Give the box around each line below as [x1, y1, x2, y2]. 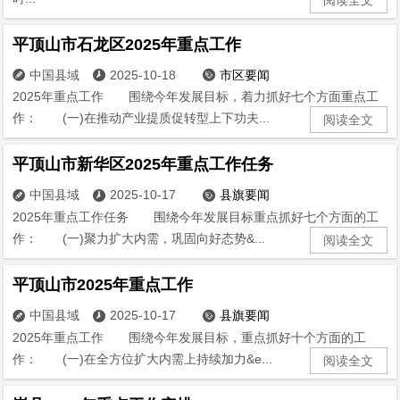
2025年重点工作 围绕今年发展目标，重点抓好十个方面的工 [12, 329, 367, 345]
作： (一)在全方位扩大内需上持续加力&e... [12, 351, 273, 366]
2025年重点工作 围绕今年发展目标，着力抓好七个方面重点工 [12, 89, 379, 104]
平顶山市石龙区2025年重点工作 [12, 35, 242, 54]
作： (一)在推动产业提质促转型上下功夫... [12, 111, 271, 126]
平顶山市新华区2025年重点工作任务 [12, 155, 274, 174]
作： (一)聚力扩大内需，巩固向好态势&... [12, 231, 266, 246]
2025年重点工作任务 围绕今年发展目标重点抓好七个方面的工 [12, 210, 379, 225]
